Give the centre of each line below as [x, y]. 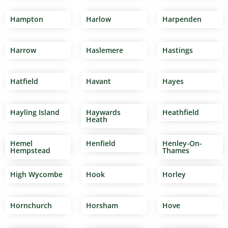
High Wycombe [36, 175]
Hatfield [24, 81]
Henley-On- [182, 144]
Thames [176, 151]
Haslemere [105, 50]
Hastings [177, 50]
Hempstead [30, 151]
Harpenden [182, 19]
